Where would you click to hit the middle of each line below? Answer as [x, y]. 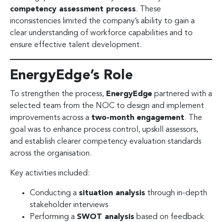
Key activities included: [50, 173]
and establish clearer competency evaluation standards [106, 141]
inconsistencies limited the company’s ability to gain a [102, 21]
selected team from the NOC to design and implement [107, 106]
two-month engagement [138, 118]
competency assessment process [73, 9]
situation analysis [112, 193]
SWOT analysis [106, 217]
